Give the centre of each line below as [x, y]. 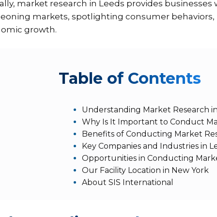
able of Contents [135, 78]
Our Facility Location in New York [146, 170]
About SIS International [128, 183]
